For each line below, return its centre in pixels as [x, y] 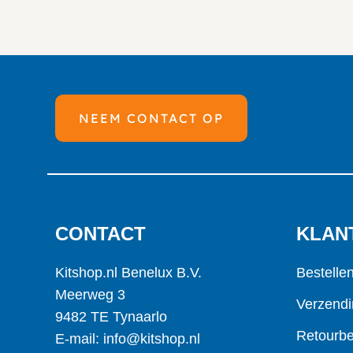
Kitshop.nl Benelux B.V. [128, 273]
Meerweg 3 [90, 295]
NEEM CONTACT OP [151, 119]
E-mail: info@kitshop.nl [128, 339]
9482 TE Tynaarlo [111, 317]
